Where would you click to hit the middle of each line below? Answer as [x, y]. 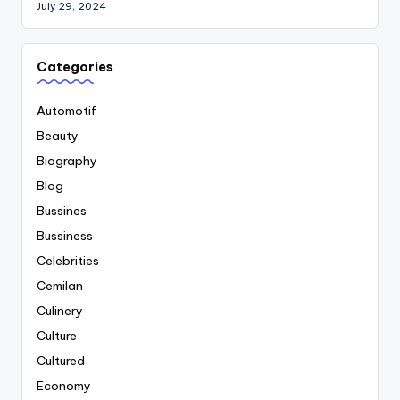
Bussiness [65, 236]
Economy [64, 386]
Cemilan [60, 286]
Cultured [61, 361]
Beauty [58, 136]
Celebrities [68, 261]
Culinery [60, 311]
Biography [67, 161]
